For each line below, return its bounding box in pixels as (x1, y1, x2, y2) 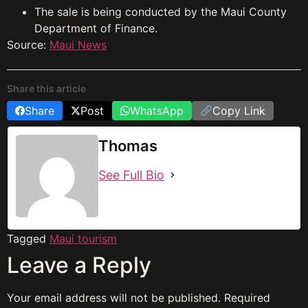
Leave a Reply (7, 252, 151, 279)
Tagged (7, 232, 49, 246)
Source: (7, 38, 49, 52)
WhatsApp (130, 104, 184, 118)
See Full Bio (98, 168, 164, 183)
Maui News (49, 38, 107, 52)
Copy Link (212, 104, 266, 118)
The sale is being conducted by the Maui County (34, 5, 287, 19)
